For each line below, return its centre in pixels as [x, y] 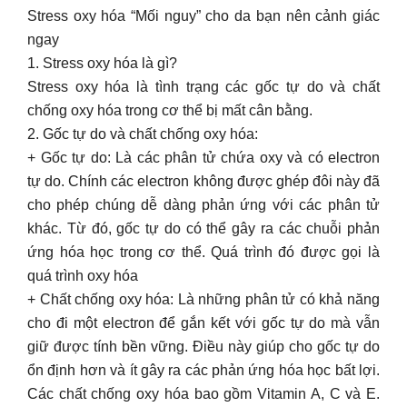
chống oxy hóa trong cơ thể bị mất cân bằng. [170, 110]
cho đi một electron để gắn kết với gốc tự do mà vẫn [203, 323]
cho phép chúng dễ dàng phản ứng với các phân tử [203, 205]
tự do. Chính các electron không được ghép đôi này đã [203, 181]
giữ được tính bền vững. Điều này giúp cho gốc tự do [203, 347]
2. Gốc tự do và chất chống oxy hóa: [143, 134]
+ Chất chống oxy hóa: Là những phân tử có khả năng [203, 299]
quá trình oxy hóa [83, 276]
